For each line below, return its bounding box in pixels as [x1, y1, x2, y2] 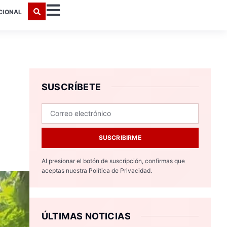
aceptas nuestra [41, 166, 89, 174]
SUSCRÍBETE [41, 81, 101, 92]
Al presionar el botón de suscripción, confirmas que [41, 157, 185, 165]
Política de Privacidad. [88, 166, 152, 174]
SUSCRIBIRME [98, 133, 141, 141]
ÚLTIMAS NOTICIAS [41, 210, 131, 221]
